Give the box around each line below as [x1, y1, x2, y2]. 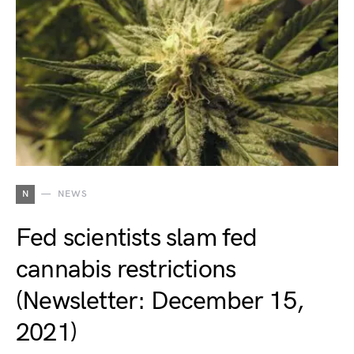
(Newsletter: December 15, [16, 286, 304, 317]
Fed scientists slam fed [16, 223, 258, 254]
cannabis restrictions [16, 254, 236, 285]
